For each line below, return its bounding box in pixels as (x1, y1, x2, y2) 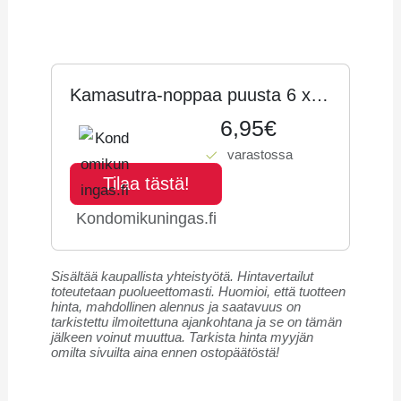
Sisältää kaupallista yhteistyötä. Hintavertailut (51, 269, 314, 284)
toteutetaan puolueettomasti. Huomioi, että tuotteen (51, 284, 346, 299)
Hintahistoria (60, 19, 158, 37)
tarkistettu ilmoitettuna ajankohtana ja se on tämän (51, 314, 343, 329)
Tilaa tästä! (102, 174, 190, 194)
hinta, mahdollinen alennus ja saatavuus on (51, 299, 302, 314)
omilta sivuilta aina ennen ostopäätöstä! (51, 345, 280, 360)
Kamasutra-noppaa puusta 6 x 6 (70, 84, 327, 105)
